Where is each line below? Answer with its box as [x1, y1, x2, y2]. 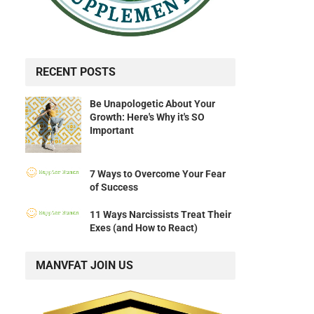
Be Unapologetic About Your [90, 98, 215, 110]
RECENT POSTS [36, 65, 116, 79]
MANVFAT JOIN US [36, 259, 133, 273]
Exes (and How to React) [90, 222, 198, 234]
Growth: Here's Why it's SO [90, 111, 205, 123]
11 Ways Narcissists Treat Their [90, 209, 231, 221]
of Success [90, 182, 138, 193]
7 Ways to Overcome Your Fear [90, 168, 226, 180]
